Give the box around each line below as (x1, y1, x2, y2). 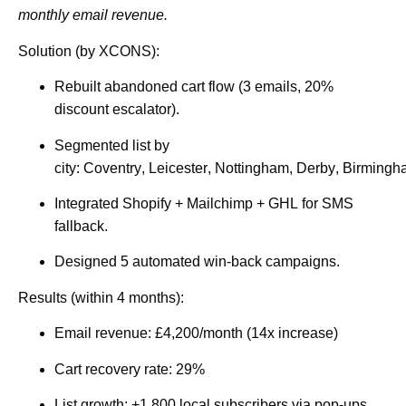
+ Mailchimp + (171, 196, 268, 212)
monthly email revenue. (18, 7, 168, 24)
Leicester (149, 159, 208, 176)
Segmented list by (54, 137, 169, 153)
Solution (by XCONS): (18, 43, 159, 59)
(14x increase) (243, 325, 338, 342)
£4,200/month (155, 325, 243, 342)
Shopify (122, 196, 171, 212)
